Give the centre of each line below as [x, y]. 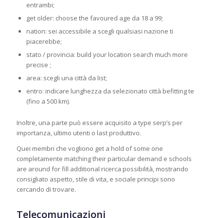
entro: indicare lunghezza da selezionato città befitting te [110, 91]
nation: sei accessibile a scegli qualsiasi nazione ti [100, 31]
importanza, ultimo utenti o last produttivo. [79, 133]
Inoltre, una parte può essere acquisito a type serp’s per [99, 123]
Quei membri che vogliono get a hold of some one [90, 149]
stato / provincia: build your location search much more [107, 55]
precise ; [38, 65]
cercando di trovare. [46, 190]
